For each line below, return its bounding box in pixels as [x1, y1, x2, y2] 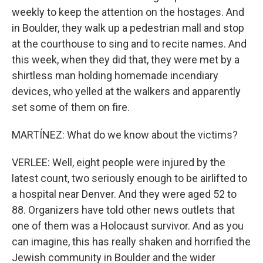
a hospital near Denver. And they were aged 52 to [12, 188, 237, 201]
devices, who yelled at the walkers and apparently [12, 85, 241, 98]
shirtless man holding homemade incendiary [12, 69, 218, 82]
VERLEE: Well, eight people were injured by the [12, 156, 225, 169]
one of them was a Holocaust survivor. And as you [12, 220, 244, 232]
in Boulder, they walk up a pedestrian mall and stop [12, 22, 244, 35]
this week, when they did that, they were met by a [12, 53, 240, 66]
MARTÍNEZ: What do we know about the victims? [12, 129, 238, 141]
